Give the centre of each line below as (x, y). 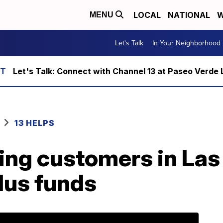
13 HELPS (35, 123)
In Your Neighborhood (186, 43)
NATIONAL (189, 15)
